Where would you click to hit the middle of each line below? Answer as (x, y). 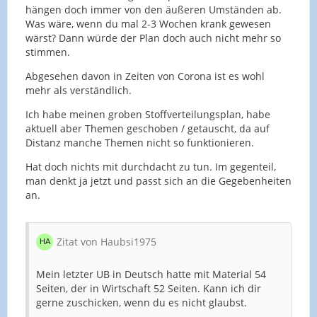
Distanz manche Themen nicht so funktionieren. (140, 142)
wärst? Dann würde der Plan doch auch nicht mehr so (153, 38)
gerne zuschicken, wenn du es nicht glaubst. (142, 302)
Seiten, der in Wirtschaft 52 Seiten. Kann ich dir (149, 288)
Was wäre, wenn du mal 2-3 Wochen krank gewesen (148, 23)
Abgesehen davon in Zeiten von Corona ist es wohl (145, 76)
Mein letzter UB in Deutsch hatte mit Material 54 (151, 274)
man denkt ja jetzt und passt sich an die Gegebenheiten (158, 180)
